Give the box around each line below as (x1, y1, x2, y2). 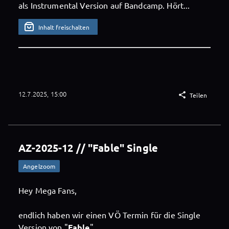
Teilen (190, 90, 207, 99)
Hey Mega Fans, (18, 185, 77, 195)
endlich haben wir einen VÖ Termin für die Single (18, 209, 200, 220)
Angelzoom (23, 162, 56, 170)
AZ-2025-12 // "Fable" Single (18, 141, 158, 154)
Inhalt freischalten (38, 22, 90, 31)
